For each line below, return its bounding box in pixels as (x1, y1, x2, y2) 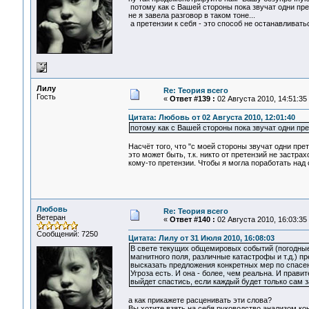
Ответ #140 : (169, 215, 215, 223)
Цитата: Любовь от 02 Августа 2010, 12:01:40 (128, 113, 295, 122)
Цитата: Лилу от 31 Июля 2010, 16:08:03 (128, 234, 275, 243)
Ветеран (36, 213, 66, 221)
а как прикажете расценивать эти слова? (128, 296, 272, 305)
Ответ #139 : (169, 94, 215, 103)
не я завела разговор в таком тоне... (128, 11, 255, 20)
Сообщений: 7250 (36, 230, 98, 238)
